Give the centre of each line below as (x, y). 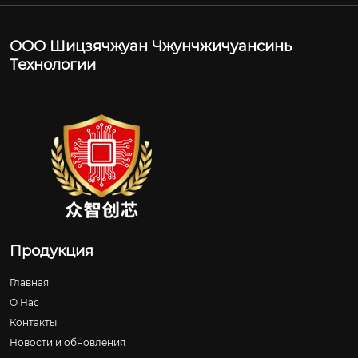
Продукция (52, 251)
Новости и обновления (68, 343)
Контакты (33, 323)
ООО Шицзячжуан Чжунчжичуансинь (151, 47)
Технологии (53, 65)
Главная (29, 283)
